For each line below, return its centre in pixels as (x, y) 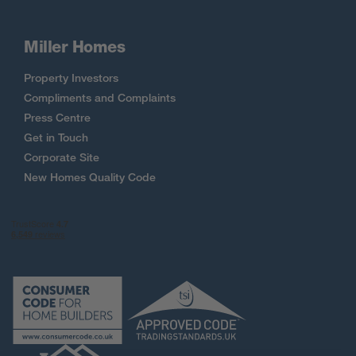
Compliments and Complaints (100, 97)
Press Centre (57, 117)
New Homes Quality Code (90, 177)
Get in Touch (56, 137)
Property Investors (71, 77)
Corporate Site (62, 157)
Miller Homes (74, 47)
